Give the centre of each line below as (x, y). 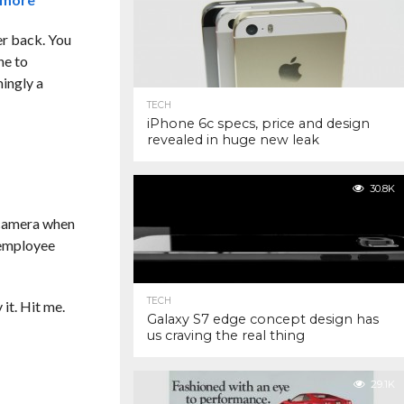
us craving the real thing (226, 335)
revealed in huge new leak (233, 140)
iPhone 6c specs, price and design (258, 124)
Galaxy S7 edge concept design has (263, 319)
